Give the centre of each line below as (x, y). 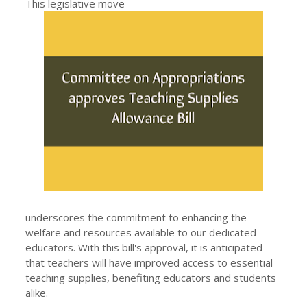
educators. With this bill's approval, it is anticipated (144, 248)
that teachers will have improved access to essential (149, 263)
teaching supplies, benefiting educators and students (151, 278)
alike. (37, 293)
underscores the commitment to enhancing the (136, 218)
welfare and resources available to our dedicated (141, 233)
